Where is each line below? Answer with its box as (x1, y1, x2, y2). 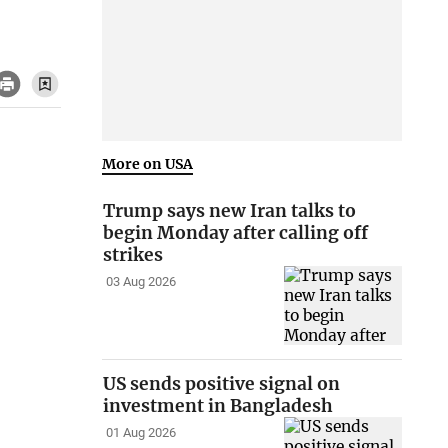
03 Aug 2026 (105, 274, 176, 290)
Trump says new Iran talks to (103, 200, 357, 223)
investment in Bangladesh (103, 395, 334, 418)
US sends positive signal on (103, 373, 341, 396)
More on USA (102, 154, 194, 173)
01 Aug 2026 (105, 425, 176, 441)
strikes (103, 244, 164, 267)
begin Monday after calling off (103, 222, 369, 245)
